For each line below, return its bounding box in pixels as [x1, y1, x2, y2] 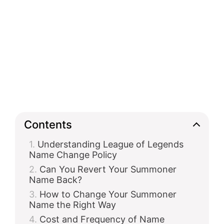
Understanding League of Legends [37, 139, 183, 149]
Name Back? [29, 174, 82, 185]
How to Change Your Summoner [39, 189, 176, 199]
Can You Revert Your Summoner [39, 164, 176, 174]
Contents [24, 117, 72, 131]
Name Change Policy [29, 149, 117, 160]
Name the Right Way [29, 199, 116, 210]
